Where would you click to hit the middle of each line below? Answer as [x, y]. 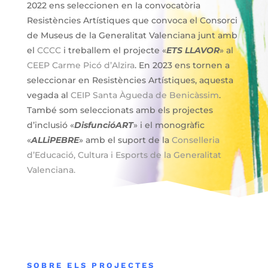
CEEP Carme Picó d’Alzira [80, 65]
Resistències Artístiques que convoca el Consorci [132, 20]
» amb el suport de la [124, 140]
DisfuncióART [103, 125]
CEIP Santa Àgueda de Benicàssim [144, 95]
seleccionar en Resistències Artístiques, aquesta [130, 80]
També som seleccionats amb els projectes [120, 110]
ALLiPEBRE [55, 140]
